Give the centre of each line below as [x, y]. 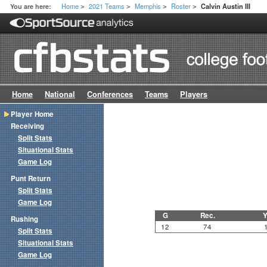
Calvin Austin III [226, 6]
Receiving [27, 126]
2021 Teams [107, 6]
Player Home [32, 114]
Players [194, 94]
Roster [181, 6]
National [60, 94]
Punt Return [31, 179]
